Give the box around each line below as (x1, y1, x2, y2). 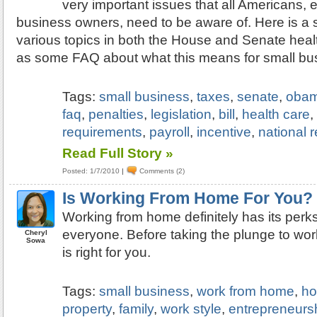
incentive (197, 125, 252, 139)
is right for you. (62, 245, 151, 260)
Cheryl (24, 229, 47, 236)
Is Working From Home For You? (62, 190, 313, 207)
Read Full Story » (62, 146, 174, 161)
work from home (197, 284, 295, 299)
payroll (149, 125, 190, 139)
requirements (62, 125, 143, 139)
